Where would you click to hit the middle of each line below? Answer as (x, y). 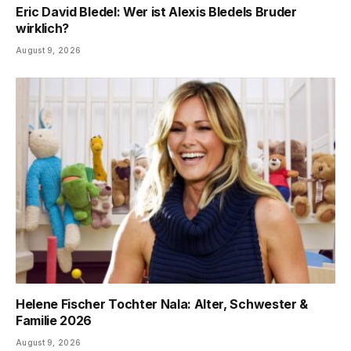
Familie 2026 (54, 321)
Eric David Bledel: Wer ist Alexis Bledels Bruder (156, 11)
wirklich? (43, 28)
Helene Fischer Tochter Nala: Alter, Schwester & (162, 304)
